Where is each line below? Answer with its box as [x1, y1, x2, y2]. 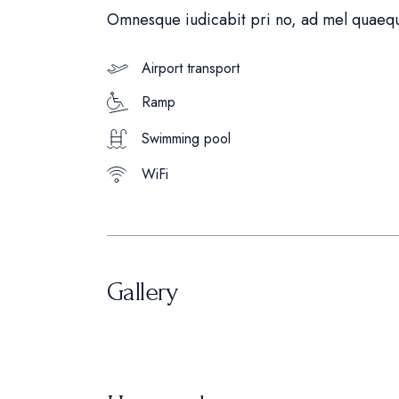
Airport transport [142, 58, 240, 79]
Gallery [107, 276, 178, 306]
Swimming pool [142, 127, 231, 149]
